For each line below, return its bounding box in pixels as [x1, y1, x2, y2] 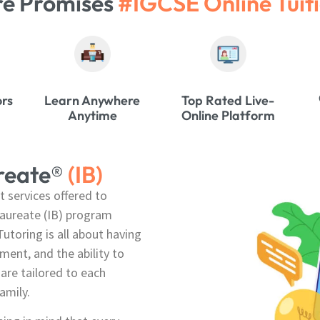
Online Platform [181, 107, 275, 124]
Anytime [67, 107, 117, 124]
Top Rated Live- [181, 92, 274, 109]
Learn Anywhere [44, 92, 140, 109]
